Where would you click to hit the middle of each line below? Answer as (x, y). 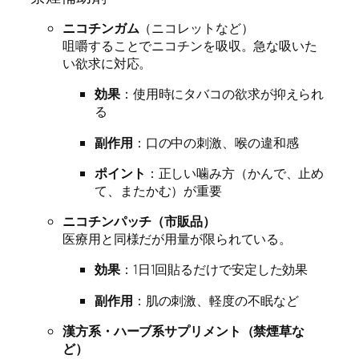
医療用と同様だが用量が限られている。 (177, 239)
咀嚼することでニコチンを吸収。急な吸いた (190, 46)
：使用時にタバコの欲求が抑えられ (222, 94)
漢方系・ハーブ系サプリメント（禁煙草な (184, 331)
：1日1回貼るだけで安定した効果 (214, 270)
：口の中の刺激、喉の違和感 (216, 142)
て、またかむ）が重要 (158, 190)
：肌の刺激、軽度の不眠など (216, 300)
